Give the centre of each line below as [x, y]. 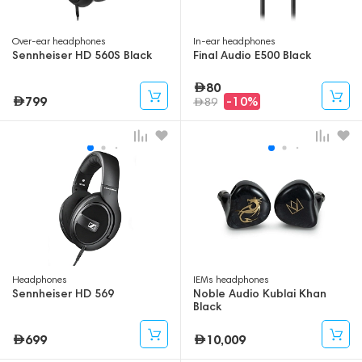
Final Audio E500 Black [252, 55]
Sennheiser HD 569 [63, 294]
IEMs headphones [231, 280]
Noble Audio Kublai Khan [260, 294]
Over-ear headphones [59, 41]
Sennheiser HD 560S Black [82, 55]
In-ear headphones [234, 41]
